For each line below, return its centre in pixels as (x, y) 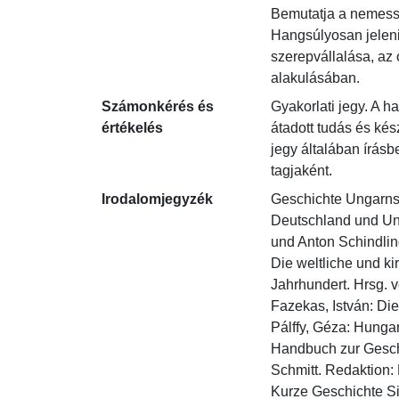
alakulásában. (315, 78)
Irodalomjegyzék (157, 199)
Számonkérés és (158, 106)
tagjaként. (301, 171)
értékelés (132, 128)
